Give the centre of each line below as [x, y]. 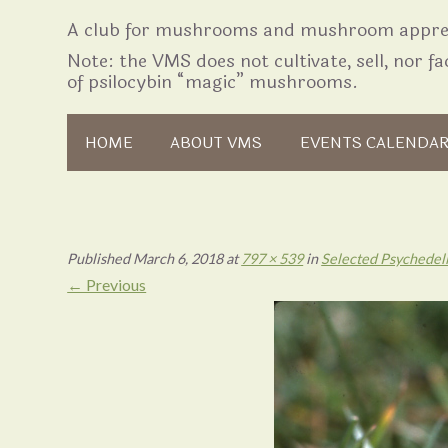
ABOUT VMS [216, 143]
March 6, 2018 [178, 259]
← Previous [107, 285]
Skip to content [94, 114]
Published [100, 259]
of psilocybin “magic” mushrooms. [213, 82]
